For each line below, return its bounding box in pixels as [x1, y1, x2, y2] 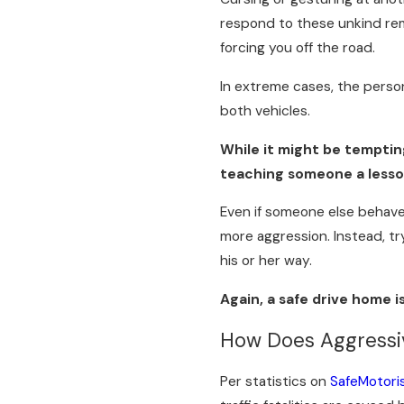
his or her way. [220, 252, 313, 271]
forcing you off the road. [220, 39, 376, 58]
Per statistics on [220, 372, 331, 390]
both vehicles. [220, 101, 311, 120]
